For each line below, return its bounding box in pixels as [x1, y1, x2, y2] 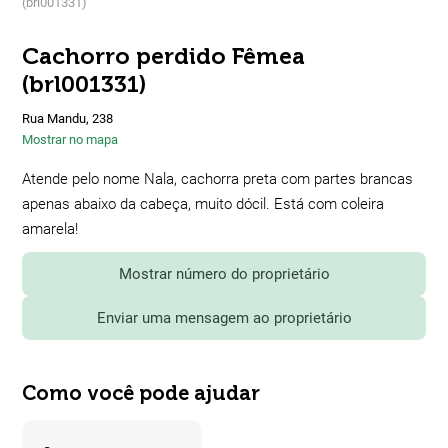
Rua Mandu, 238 [22, 111, 113, 127]
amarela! [22, 220, 78, 239]
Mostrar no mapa [22, 132, 118, 148]
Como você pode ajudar [22, 381, 260, 406]
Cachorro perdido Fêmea [22, 42, 305, 71]
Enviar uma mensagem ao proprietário [96, 309, 352, 328]
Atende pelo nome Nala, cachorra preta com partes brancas [22, 170, 413, 189]
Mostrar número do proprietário [118, 265, 330, 284]
